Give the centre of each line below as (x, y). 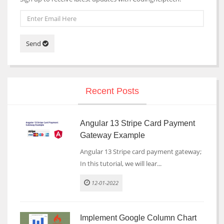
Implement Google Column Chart (138, 218)
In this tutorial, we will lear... (121, 163)
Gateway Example (112, 135)
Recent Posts (112, 91)
